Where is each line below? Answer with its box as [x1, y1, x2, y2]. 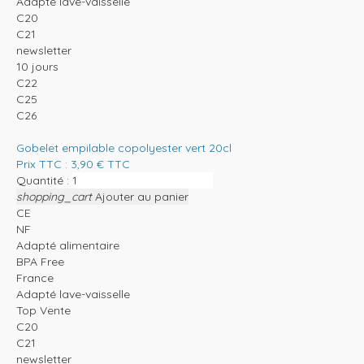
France [16, 271, 54, 286]
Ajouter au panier [95, 189, 188, 205]
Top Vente [16, 303, 71, 318]
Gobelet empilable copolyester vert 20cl [16, 141, 232, 156]
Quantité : [16, 173, 69, 188]
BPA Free [16, 254, 64, 270]
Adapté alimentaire [16, 238, 119, 253]
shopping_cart [16, 189, 92, 205]
